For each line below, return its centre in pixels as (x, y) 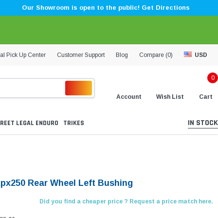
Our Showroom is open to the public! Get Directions (106, 8)
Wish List (170, 97)
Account (129, 97)
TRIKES (74, 123)
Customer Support (81, 55)
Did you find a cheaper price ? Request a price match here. (126, 202)
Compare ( (153, 55)
